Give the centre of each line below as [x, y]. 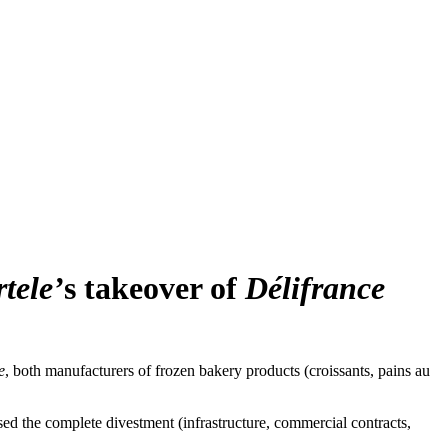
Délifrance [315, 287]
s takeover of [154, 287]
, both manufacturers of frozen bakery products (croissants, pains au [217, 370]
